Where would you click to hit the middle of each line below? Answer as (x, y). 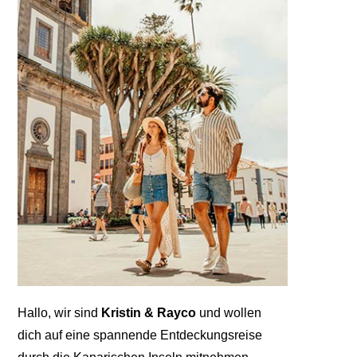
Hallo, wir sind (59, 313)
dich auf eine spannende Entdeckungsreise (139, 335)
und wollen (228, 313)
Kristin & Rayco (148, 313)
